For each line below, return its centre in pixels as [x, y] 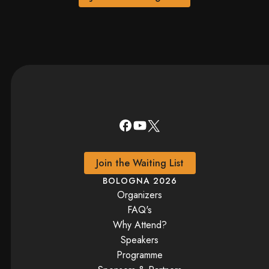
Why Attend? [140, 225]
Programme [140, 255]
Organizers [140, 195]
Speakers [140, 240]
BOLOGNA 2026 [140, 181]
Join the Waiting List [140, 163]
